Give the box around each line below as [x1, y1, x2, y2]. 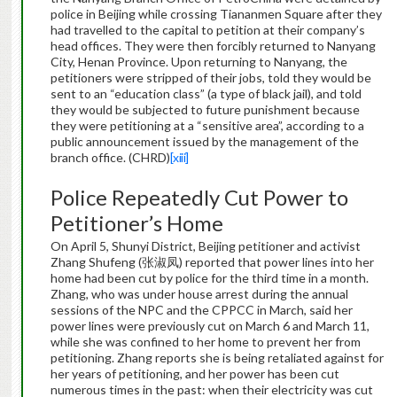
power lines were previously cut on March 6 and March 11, [50, 318, 370, 334]
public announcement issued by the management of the [50, 134, 359, 150]
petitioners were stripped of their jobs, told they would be [50, 70, 371, 86]
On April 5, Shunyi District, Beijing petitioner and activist [50, 238, 361, 254]
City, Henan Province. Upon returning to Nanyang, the [50, 54, 347, 70]
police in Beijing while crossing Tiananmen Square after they [50, 6, 382, 22]
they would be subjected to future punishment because [50, 102, 360, 118]
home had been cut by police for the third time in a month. [50, 270, 369, 286]
